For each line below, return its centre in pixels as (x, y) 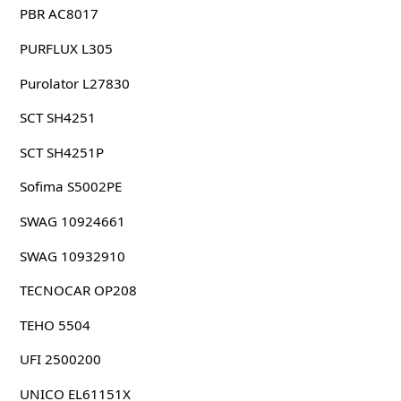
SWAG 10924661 (72, 222)
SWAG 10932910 (72, 256)
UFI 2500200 (60, 359)
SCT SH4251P (61, 152)
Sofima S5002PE (70, 187)
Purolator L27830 (74, 83)
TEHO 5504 (55, 324)
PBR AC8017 (59, 14)
